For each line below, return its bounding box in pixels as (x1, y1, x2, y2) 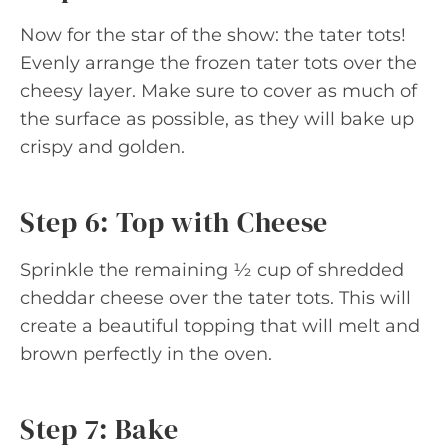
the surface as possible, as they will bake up (20, 107, 414, 130)
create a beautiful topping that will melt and (20, 314, 420, 337)
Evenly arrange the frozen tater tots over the (20, 51, 417, 74)
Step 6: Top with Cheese (20, 202, 329, 241)
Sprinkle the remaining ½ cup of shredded (20, 258, 404, 281)
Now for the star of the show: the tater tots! (20, 23, 406, 46)
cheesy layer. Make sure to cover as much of (20, 79, 417, 102)
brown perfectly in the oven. (20, 342, 272, 365)
